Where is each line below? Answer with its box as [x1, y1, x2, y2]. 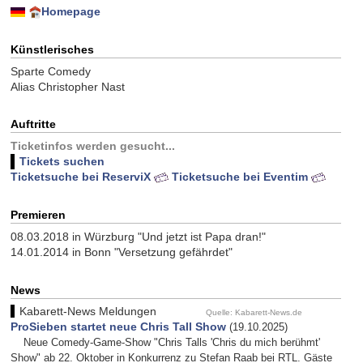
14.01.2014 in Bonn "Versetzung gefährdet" [10, 245, 233, 258]
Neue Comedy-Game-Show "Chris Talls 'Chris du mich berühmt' [23, 336, 320, 349]
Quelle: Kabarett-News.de [203, 308, 302, 318]
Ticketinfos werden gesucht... [10, 139, 175, 153]
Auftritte [10, 117, 56, 131]
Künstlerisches [10, 42, 94, 56]
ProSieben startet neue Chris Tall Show [10, 320, 226, 334]
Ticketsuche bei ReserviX [10, 170, 154, 184]
